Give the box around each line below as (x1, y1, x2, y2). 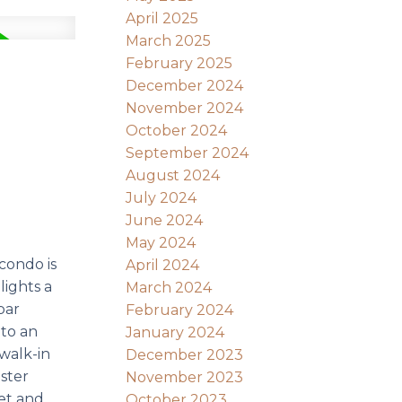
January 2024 (126, 323, 225, 341)
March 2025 (126, 31, 212, 49)
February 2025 (126, 54, 233, 72)
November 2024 (126, 99, 244, 117)
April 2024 (126, 256, 200, 274)
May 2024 (126, 233, 197, 251)
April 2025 (126, 9, 199, 27)
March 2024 (126, 278, 213, 296)
